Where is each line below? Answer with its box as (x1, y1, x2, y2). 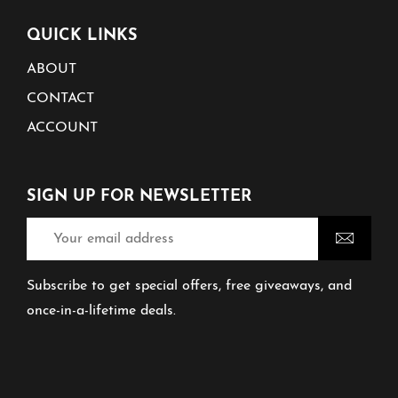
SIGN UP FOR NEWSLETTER (27, 187, 251, 205)
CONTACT (27, 91, 94, 106)
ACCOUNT (27, 120, 98, 135)
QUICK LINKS (27, 27, 138, 44)
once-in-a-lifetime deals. (27, 303, 176, 318)
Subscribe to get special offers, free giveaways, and (27, 278, 352, 293)
